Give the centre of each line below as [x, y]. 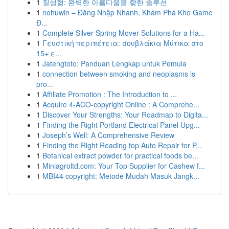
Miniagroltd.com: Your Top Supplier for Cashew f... [124, 166]
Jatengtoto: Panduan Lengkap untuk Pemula [114, 63]
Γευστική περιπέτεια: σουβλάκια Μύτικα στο [123, 43]
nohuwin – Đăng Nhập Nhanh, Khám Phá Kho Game [128, 12]
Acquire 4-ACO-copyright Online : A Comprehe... [121, 104]
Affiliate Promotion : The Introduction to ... [110, 94]
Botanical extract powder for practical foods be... [120, 155]
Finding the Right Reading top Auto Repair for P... [122, 145]
